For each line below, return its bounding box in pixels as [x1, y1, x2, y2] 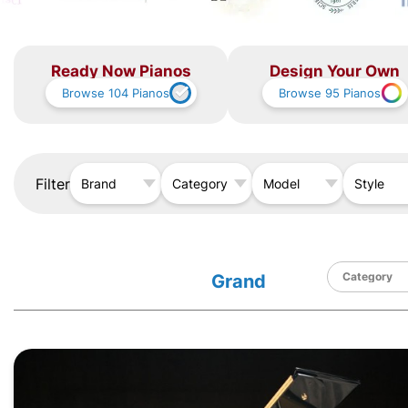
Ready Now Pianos [50, 59, 191, 81]
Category [172, 175, 228, 192]
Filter [36, 173, 70, 194]
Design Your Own [270, 59, 400, 81]
